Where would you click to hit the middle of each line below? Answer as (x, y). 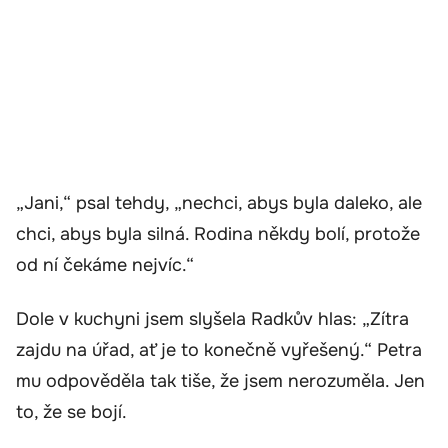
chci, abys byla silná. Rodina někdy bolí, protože (218, 234)
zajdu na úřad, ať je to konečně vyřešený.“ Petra (219, 349)
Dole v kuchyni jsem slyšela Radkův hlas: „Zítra (212, 318)
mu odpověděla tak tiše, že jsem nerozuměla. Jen (220, 380)
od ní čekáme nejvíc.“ (105, 265)
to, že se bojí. (71, 411)
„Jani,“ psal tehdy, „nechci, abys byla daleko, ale (219, 203)
